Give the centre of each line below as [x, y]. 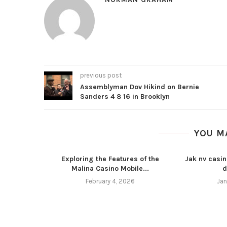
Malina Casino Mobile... [110, 168]
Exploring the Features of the [110, 159]
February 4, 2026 [110, 181]
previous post [101, 75]
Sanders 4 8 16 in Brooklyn [125, 97]
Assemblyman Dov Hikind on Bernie [140, 87]
